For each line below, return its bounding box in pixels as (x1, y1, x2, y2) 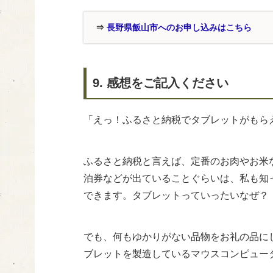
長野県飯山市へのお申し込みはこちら (107, 23, 252, 33)
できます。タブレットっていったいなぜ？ (83, 190, 269, 201)
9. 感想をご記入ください (93, 76, 229, 90)
